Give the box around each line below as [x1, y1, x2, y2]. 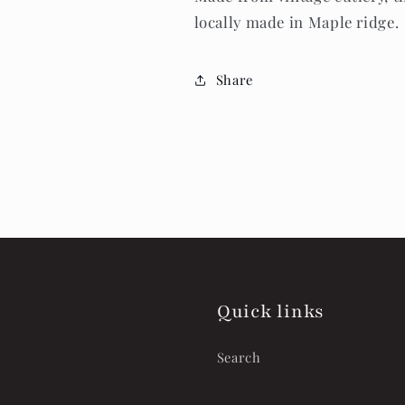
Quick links [216, 299, 325, 325]
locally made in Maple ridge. [193, 12, 403, 33]
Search [216, 348, 261, 367]
